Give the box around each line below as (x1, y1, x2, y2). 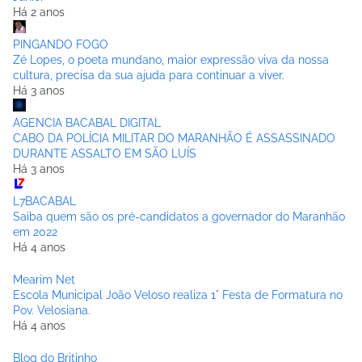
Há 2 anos (13, 6, 65, 19)
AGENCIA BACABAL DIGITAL (13, 116, 161, 130)
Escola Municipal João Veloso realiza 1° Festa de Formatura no (13, 288, 343, 302)
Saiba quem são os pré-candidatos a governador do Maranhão (13, 210, 345, 224)
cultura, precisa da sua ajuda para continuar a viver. (13, 69, 284, 82)
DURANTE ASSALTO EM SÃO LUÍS (13, 147, 196, 161)
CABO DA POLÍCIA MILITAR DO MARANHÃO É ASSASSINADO (13, 132, 335, 145)
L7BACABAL (13, 195, 76, 208)
